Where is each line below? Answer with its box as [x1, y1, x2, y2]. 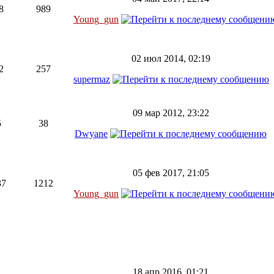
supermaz [73, 74, 110, 84]
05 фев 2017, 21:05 [132, 168, 209, 178]
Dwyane [75, 128, 108, 139]
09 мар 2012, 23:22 [132, 108, 209, 118]
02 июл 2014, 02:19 [131, 53, 210, 64]
